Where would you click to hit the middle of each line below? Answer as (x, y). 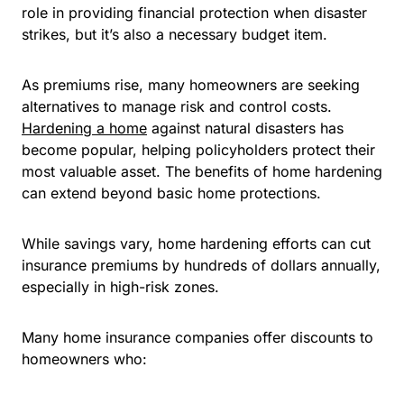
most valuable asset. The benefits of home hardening (202, 172)
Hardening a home (84, 129)
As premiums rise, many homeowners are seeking (191, 85)
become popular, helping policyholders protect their (198, 150)
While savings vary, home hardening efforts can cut (196, 244)
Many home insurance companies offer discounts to (197, 338)
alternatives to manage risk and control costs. (177, 107)
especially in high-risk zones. (123, 287)
